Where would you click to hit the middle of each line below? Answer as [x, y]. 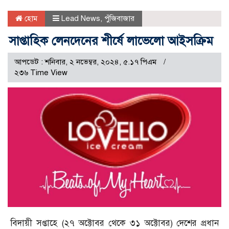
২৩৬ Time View [41, 72]
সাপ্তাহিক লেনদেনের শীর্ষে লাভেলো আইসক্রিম [111, 41]
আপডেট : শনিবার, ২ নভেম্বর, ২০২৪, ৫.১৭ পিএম [86, 62]
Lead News [81, 18]
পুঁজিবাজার [119, 18]
